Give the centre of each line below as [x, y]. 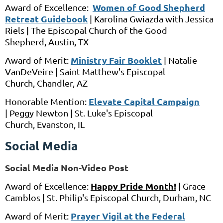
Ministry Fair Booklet [116, 60]
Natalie [183, 60]
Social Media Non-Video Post [67, 168]
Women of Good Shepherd [149, 7]
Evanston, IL [61, 124]
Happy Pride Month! [133, 186]
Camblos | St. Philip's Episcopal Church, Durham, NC [108, 198]
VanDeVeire [29, 72]
